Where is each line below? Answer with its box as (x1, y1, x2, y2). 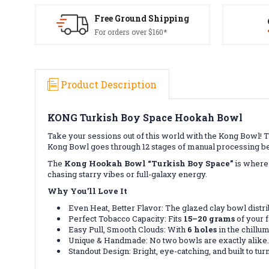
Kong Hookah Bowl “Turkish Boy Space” (64, 157, 233, 169)
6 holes (187, 223, 217, 235)
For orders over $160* (94, 27, 167, 37)
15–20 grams (184, 213, 235, 224)
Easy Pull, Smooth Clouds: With (68, 223, 188, 235)
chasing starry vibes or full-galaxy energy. (47, 168, 207, 180)
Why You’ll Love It (47, 185, 127, 196)
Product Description (61, 77, 157, 91)
